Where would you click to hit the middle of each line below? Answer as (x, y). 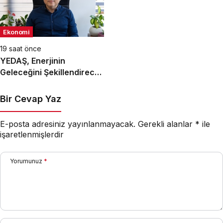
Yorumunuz (26, 161)
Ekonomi (16, 32)
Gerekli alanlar (167, 124)
